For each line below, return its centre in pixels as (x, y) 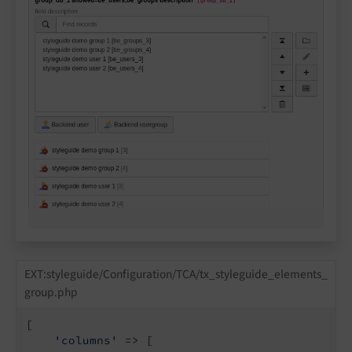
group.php (51, 293)
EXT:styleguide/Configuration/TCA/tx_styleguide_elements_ (176, 275)
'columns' (86, 340)
